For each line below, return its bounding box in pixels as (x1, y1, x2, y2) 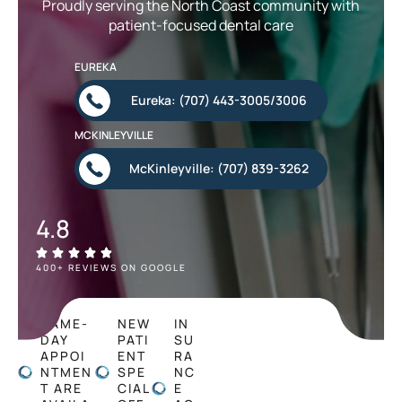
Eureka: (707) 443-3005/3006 (131, 91, 307, 109)
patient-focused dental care (109, 14, 293, 35)
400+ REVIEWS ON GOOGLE (36, 260, 187, 274)
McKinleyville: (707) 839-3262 (129, 159, 309, 177)
